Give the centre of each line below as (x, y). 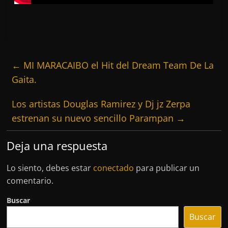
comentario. (30, 180)
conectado (114, 168)
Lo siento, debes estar (50, 168)
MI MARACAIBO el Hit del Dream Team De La (118, 65)
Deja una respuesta (57, 145)
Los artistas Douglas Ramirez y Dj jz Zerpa (101, 104)
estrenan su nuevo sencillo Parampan (94, 118)
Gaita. (24, 79)
